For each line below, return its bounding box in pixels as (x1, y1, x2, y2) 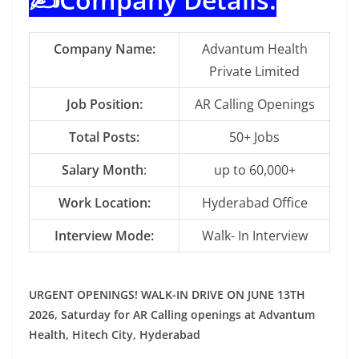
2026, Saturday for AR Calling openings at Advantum (29, 306, 315, 322)
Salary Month (62, 160, 143, 179)
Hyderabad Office (201, 193, 308, 212)
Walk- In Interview (201, 226, 308, 244)
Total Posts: (69, 127, 139, 146)
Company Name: (53, 39, 155, 58)
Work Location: (58, 193, 151, 212)
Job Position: (66, 95, 143, 113)
